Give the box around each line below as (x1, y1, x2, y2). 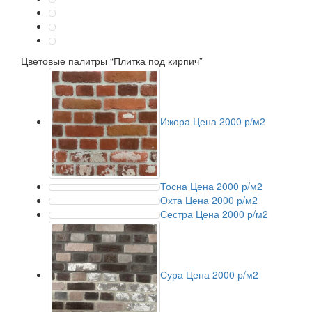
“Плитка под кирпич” (110, 53, 203, 68)
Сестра (160, 206, 193, 221)
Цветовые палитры (21, 53, 110, 68)
